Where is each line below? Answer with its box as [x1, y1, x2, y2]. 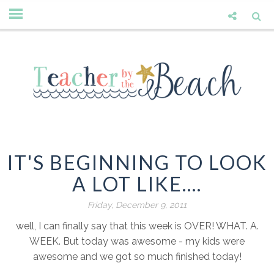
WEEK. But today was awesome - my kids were [29, 235, 245, 248]
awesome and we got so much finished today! [32, 251, 242, 263]
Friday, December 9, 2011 [87, 200, 187, 210]
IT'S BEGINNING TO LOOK [7, 150, 267, 175]
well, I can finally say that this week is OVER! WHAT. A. [15, 220, 259, 232]
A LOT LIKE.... [72, 172, 202, 196]
